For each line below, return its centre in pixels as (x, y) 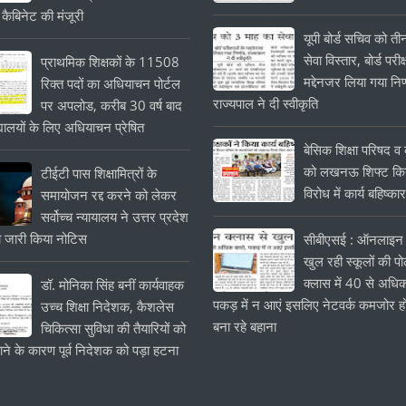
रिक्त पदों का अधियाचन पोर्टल (111, 83)
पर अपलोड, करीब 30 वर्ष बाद (112, 105)
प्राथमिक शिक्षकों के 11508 (111, 62)
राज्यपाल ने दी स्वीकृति (266, 103)
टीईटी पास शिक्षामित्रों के (99, 173)
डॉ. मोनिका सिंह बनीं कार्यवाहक (113, 285)
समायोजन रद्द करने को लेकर (109, 195)
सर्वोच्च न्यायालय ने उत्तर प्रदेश (115, 217)
